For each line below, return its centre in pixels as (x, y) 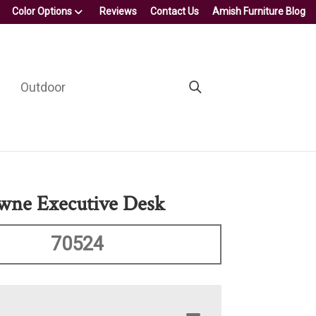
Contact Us (175, 11)
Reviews (118, 11)
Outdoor (43, 87)
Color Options (42, 11)
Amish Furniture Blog (259, 11)
